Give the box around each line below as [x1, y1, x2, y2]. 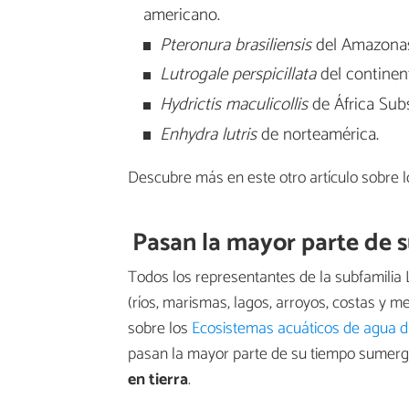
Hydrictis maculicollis [159, 90, 308, 120]
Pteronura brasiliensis [159, 30, 311, 59]
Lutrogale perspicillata [159, 60, 316, 89]
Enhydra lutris [159, 121, 257, 149]
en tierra [128, 365, 188, 393]
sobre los [128, 314, 192, 342]
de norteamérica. [256, 121, 379, 149]
